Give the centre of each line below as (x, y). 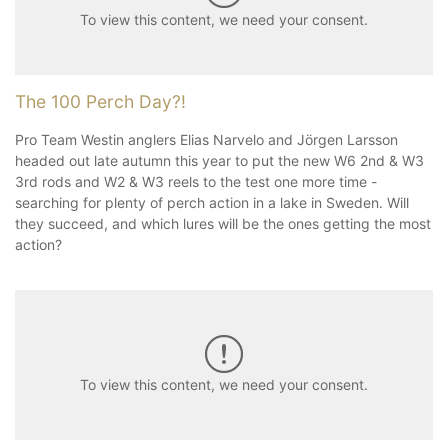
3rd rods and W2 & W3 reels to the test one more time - (196, 181)
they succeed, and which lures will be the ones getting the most (223, 223)
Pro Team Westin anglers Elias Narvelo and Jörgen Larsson (206, 139)
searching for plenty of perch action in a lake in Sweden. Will (212, 202)
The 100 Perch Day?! (100, 101)
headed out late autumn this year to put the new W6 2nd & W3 (219, 160)
